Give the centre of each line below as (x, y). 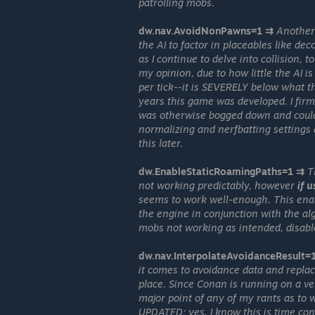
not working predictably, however (218, 185)
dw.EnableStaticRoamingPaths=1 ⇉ (221, 171)
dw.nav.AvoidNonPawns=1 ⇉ (206, 31)
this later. (161, 143)
